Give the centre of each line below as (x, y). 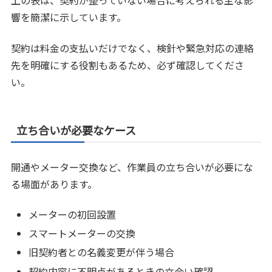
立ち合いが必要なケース (76, 130)
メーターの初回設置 (73, 215)
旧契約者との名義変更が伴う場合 (102, 252)
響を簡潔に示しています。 (69, 17)
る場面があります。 (54, 184)
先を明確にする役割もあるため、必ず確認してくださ (128, 65)
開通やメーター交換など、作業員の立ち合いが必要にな (132, 167)
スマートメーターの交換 (82, 233)
